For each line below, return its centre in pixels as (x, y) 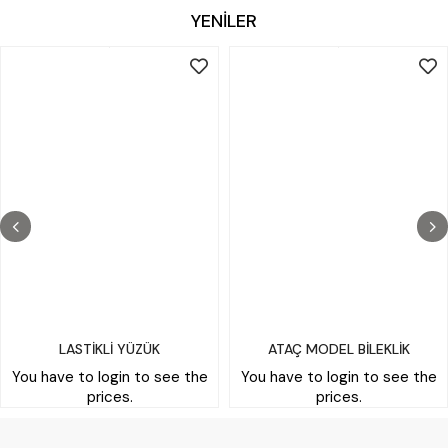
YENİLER (224, 20)
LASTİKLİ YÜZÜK (109, 348)
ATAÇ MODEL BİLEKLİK (338, 348)
